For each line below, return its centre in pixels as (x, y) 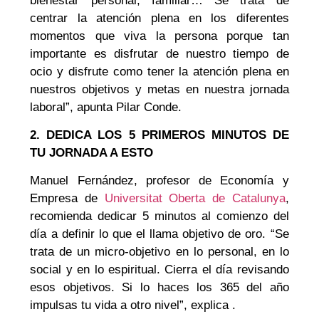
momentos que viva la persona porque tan (159, 36)
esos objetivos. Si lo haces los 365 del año (159, 288)
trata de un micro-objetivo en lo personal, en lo (159, 252)
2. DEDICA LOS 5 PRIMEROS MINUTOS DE (159, 135)
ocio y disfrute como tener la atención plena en (159, 71)
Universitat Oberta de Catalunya (195, 199)
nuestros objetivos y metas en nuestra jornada (159, 89)
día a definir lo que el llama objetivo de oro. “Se (159, 234)
